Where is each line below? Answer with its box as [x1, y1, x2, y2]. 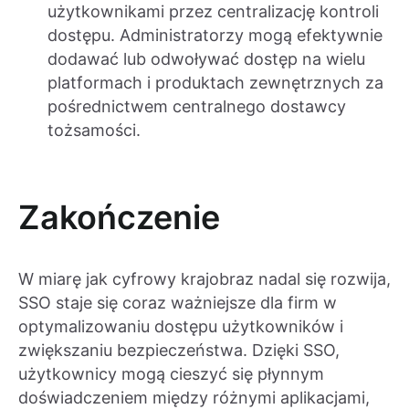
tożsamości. [47, 121, 141, 141]
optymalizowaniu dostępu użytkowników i [18, 317, 343, 337]
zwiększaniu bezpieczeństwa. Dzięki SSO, [18, 341, 340, 361]
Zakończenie [18, 197, 220, 238]
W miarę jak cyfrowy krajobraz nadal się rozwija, [18, 269, 391, 289]
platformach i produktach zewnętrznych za [47, 73, 383, 93]
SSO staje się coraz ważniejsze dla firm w [18, 293, 337, 313]
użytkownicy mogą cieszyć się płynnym [18, 364, 324, 384]
